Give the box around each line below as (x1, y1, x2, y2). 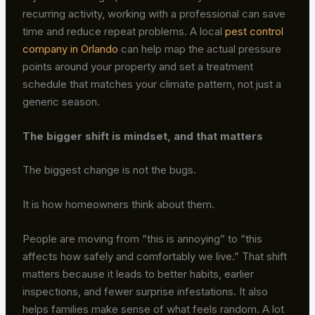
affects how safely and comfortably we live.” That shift (22, 249, 288, 263)
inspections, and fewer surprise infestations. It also (22, 284, 269, 298)
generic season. (22, 95, 101, 109)
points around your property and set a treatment (22, 60, 254, 74)
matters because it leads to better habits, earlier (22, 266, 255, 281)
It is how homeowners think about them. (22, 197, 215, 211)
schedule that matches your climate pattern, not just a (22, 77, 282, 91)
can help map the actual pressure (118, 42, 282, 56)
